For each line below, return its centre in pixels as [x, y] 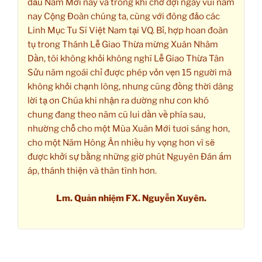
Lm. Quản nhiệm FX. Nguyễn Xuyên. [131, 198]
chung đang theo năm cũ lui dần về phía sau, [116, 115]
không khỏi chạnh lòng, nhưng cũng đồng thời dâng [130, 87]
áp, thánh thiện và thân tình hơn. [92, 171]
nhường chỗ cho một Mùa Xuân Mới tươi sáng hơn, [129, 129]
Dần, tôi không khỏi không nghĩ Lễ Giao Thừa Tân [126, 59]
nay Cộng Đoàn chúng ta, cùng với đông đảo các [124, 17]
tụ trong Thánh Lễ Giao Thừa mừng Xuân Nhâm [123, 45]
